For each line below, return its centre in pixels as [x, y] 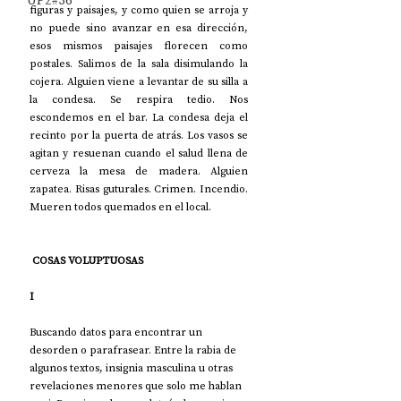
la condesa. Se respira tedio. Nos [139, 99]
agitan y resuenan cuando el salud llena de [139, 153]
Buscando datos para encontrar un [117, 332]
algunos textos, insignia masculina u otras [132, 367]
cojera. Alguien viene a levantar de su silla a [139, 81]
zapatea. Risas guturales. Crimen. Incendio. [139, 188]
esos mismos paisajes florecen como [139, 45]
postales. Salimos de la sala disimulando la [139, 63]
